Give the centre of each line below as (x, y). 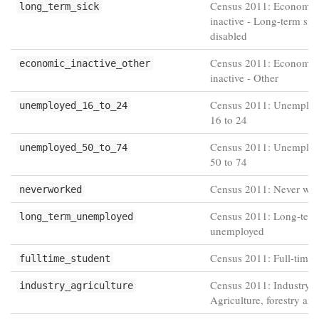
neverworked (51, 189)
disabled (229, 36)
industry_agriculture (76, 286)
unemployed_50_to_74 (73, 147)
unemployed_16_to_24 (73, 105)
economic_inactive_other (85, 63)
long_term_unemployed (76, 216)
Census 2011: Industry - (263, 285)
